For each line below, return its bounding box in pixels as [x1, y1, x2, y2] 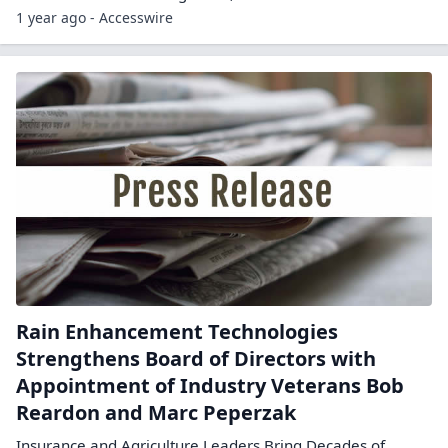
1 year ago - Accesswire [16, 8, 173, 27]
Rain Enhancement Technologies [16, 318, 338, 345]
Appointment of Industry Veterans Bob [16, 372, 404, 399]
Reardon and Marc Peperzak [16, 399, 296, 426]
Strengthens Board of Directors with [16, 345, 376, 372]
